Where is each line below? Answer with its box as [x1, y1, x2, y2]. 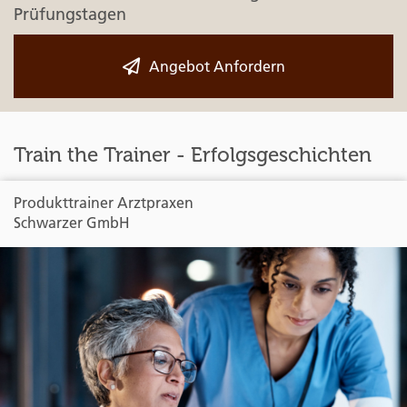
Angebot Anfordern [148, 56, 285, 75]
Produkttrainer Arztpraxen [14, 193, 194, 212]
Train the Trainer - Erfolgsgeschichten [14, 142, 372, 167]
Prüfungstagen [14, 3, 126, 25]
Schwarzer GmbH [14, 213, 130, 232]
